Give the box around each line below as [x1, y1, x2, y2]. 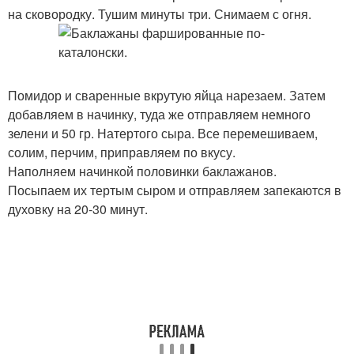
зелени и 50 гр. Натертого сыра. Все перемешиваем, [8, 124, 318, 142]
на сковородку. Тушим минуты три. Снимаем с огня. [8, 5, 311, 23]
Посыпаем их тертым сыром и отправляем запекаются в [8, 181, 341, 199]
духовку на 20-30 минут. [8, 200, 148, 218]
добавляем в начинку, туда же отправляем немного [8, 105, 311, 123]
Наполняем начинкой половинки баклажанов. [8, 162, 277, 180]
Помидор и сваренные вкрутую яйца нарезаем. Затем [8, 86, 326, 104]
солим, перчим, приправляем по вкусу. [8, 143, 235, 161]
